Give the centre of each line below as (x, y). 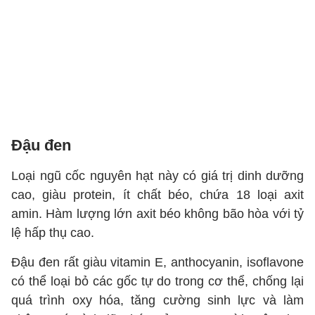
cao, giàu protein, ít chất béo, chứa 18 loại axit (157, 195)
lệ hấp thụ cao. (54, 233)
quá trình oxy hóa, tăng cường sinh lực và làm (157, 300)
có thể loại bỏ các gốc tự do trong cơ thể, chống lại (157, 281)
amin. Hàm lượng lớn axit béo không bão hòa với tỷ (157, 214)
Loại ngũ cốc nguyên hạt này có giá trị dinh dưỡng (157, 176)
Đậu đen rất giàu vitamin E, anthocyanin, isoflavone (157, 262)
